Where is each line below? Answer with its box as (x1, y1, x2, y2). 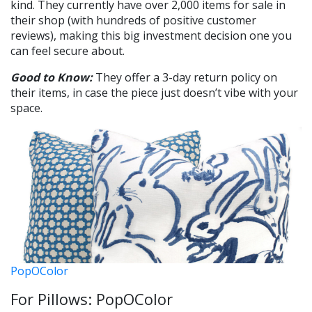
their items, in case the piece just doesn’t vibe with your (10, 84, 298, 100)
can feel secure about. (10, 42, 125, 58)
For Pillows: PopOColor (10, 288, 173, 309)
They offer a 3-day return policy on (93, 69, 277, 85)
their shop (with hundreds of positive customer (10, 12, 256, 28)
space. (10, 100, 42, 116)
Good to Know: (10, 69, 93, 85)
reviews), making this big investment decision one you (10, 27, 292, 43)
